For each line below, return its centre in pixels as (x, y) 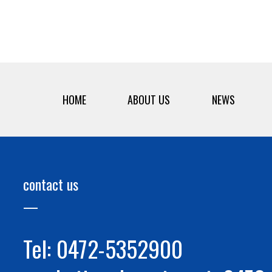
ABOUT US (149, 100)
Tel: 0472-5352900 (103, 248)
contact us (51, 184)
